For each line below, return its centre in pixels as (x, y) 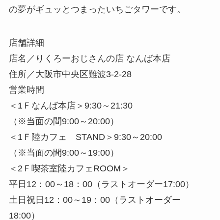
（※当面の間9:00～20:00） (64, 121)
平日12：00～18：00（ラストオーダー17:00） (101, 184)
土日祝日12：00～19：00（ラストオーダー (95, 200)
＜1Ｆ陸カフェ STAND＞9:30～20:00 (85, 137)
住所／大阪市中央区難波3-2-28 (70, 74)
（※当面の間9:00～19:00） (64, 152)
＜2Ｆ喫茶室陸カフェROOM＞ (69, 168)
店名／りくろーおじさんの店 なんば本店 (89, 58)
